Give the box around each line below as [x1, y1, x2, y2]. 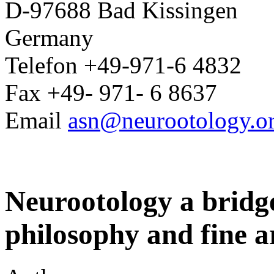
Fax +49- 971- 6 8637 [5, 80, 217, 106]
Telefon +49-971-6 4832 [5, 52, 242, 79]
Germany [5, 24, 94, 51]
